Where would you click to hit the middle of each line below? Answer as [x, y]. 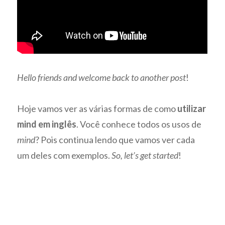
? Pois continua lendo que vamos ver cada [115, 140]
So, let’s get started [145, 155]
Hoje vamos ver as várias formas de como [97, 109]
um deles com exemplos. [65, 155]
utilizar [192, 109]
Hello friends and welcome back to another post [102, 77]
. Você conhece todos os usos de [139, 124]
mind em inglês [47, 124]
